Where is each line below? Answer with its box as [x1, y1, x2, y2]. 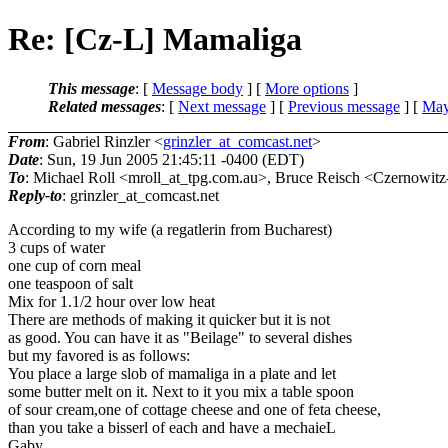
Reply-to [8, 186, 62, 204]
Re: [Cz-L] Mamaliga [8, 21, 302, 58]
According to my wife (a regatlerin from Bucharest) [8, 220, 332, 238]
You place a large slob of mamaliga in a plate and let [8, 364, 336, 382]
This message [48, 79, 135, 97]
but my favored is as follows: [8, 346, 190, 364]
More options [265, 79, 349, 97]
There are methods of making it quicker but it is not [8, 310, 330, 328]
